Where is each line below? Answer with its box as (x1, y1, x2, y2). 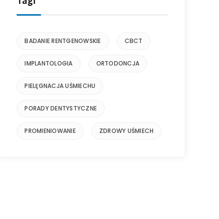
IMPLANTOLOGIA (24, 59, 73, 67)
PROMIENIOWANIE (24, 127, 76, 135)
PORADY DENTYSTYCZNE (24, 104, 97, 112)
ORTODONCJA (96, 59, 140, 67)
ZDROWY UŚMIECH (99, 127, 154, 135)
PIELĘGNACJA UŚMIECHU (24, 82, 96, 90)
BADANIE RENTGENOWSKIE (24, 37, 101, 45)
